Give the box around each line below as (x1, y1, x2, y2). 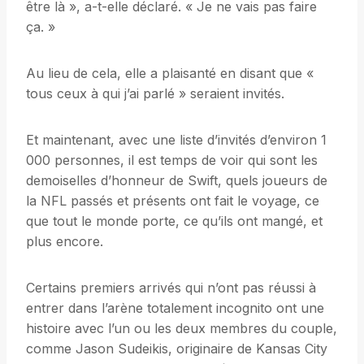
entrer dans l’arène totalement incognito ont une (26, 300, 324, 317)
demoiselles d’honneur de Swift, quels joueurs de (26, 172, 327, 189)
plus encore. (26, 233, 103, 250)
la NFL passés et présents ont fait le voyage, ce (26, 193, 319, 210)
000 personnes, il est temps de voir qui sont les (26, 152, 318, 169)
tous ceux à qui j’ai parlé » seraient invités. (26, 85, 284, 102)
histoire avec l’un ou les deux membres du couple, (26, 320, 337, 337)
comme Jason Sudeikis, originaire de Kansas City (26, 340, 327, 357)
